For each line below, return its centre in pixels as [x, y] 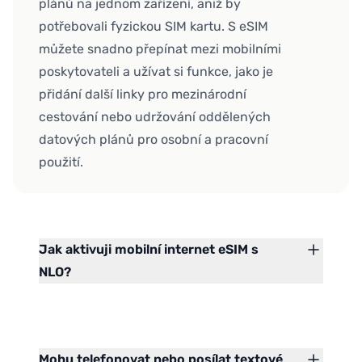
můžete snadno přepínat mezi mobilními [160, 49]
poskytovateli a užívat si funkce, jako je [156, 72]
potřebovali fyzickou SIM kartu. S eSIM [154, 27]
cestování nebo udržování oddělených [155, 117]
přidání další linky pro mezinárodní [143, 95]
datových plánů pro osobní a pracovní [154, 140]
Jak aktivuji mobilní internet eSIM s [149, 250]
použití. [61, 162]
